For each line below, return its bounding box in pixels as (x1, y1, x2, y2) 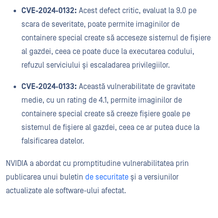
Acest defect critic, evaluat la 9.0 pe (77, 6, 197, 15)
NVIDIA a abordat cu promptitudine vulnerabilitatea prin (6, 159, 189, 168)
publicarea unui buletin (6, 173, 85, 182)
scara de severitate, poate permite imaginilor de (21, 20, 180, 29)
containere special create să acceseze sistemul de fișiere (21, 34, 211, 42)
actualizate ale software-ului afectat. (6, 186, 126, 195)
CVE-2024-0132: (21, 6, 77, 15)
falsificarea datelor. (21, 137, 86, 145)
